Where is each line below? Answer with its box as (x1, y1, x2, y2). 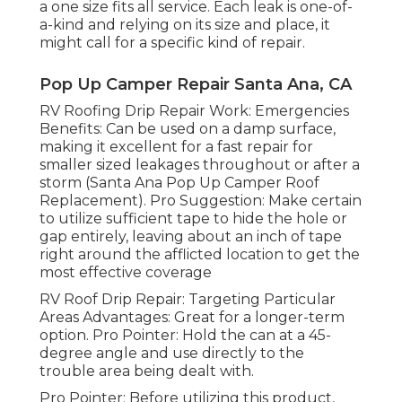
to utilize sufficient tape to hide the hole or (39, 209, 347, 227)
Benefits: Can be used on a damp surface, (39, 119, 336, 137)
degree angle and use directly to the (39, 344, 304, 362)
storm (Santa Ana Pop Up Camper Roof (39, 173, 319, 191)
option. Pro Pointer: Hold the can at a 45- (39, 326, 331, 344)
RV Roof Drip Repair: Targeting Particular (39, 290, 336, 308)
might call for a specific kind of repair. (39, 33, 305, 51)
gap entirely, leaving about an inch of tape (39, 227, 342, 245)
